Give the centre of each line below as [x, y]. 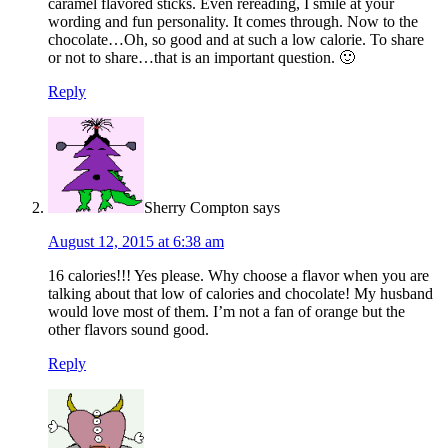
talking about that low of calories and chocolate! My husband [240, 293]
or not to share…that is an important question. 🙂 [201, 57]
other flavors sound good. [128, 329]
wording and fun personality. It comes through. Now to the [233, 21]
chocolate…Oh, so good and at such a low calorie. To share [236, 39]
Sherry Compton [196, 207]
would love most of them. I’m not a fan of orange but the [226, 311]
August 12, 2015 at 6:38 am [136, 241]
